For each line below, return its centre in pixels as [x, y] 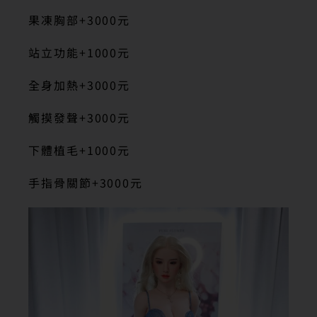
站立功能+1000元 [80, 53]
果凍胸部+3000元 [80, 20]
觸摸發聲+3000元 [80, 118]
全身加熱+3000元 [80, 85]
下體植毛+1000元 [80, 150]
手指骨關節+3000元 [86, 183]
